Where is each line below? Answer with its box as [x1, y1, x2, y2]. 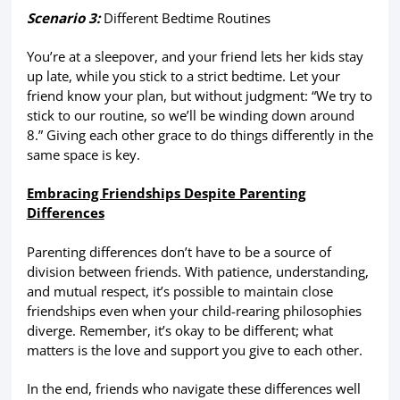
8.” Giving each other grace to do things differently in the [26, 126, 373, 145]
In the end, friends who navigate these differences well [26, 379, 361, 397]
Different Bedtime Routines [103, 9, 271, 28]
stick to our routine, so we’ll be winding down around [26, 106, 354, 125]
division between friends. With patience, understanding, [26, 262, 369, 280]
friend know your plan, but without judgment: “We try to [26, 87, 372, 105]
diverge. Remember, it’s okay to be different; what [26, 321, 333, 339]
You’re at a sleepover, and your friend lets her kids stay [26, 47, 363, 66]
